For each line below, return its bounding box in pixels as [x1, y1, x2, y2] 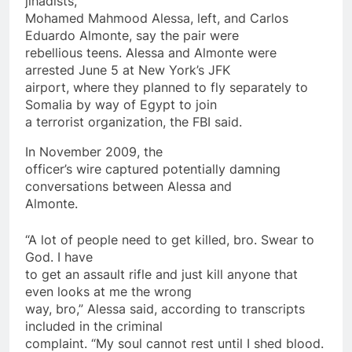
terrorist [36, 113, 84, 130]
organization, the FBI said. [84, 113, 242, 130]
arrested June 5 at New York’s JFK [25, 61, 230, 78]
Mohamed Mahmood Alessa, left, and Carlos [25, 9, 288, 26]
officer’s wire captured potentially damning [25, 160, 280, 177]
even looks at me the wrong [25, 283, 192, 299]
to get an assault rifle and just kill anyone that [25, 266, 298, 282]
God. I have [25, 248, 93, 265]
